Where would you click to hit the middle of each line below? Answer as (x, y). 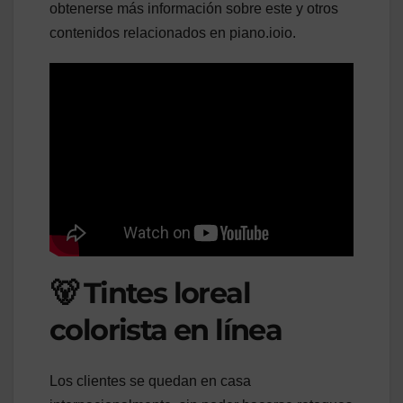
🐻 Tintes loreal (150, 293)
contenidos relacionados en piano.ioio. (173, 33)
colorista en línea (166, 330)
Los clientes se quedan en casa (150, 381)
